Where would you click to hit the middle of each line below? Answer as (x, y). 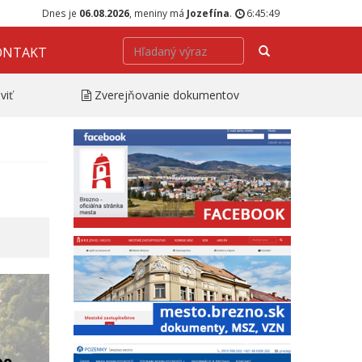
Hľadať (286, 50)
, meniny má (158, 13)
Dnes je (61, 13)
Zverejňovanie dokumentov (167, 95)
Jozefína (208, 13)
